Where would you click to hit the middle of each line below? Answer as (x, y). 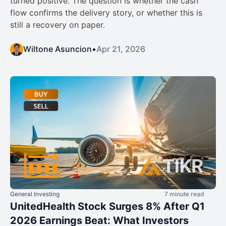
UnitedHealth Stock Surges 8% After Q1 (107, 207)
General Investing (35, 194)
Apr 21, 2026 (121, 49)
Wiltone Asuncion (58, 49)
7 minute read (184, 194)
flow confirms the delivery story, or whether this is (106, 12)
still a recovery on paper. (58, 24)
